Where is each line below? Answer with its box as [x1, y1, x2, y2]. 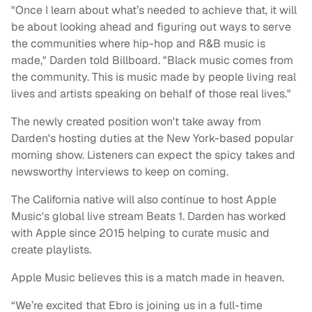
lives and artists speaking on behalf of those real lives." [11, 86, 291, 102]
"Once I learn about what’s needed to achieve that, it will [11, 3, 297, 18]
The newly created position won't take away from [11, 114, 261, 130]
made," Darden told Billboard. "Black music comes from [11, 53, 293, 68]
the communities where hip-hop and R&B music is [11, 36, 265, 52]
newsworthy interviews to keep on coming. [11, 164, 228, 180]
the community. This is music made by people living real [11, 70, 296, 85]
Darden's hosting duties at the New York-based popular [11, 131, 294, 146]
